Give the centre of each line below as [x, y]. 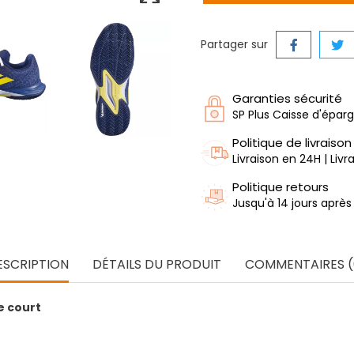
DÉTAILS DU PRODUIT [157, 264]
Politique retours [281, 186]
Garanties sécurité [287, 98]
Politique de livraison [292, 142]
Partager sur [234, 44]
